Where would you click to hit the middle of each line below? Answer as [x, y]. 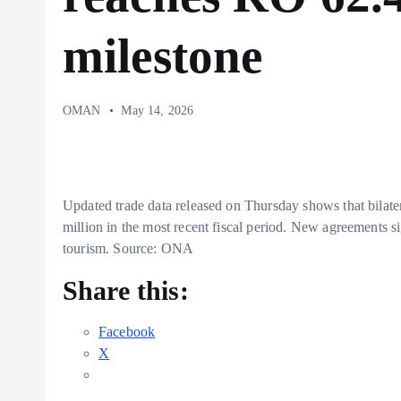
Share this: [126, 290]
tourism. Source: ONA [128, 248]
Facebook [127, 332]
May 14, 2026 [158, 111]
